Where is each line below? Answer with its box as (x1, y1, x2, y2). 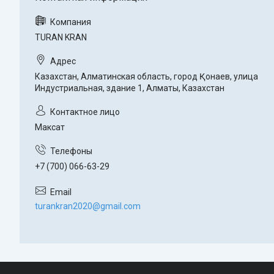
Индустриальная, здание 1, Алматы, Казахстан (35, 83, 224, 94)
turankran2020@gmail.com (35, 201, 141, 211)
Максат (35, 122, 65, 133)
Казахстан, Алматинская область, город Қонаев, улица (35, 72, 258, 82)
